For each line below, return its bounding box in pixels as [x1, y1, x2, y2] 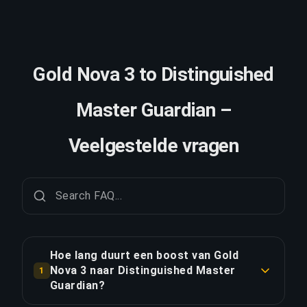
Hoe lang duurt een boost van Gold [50, 248, 239, 262]
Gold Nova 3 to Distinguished [33, 62, 274, 86]
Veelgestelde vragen [68, 134, 239, 157]
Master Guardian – [75, 98, 232, 121]
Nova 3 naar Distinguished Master [50, 263, 236, 277]
